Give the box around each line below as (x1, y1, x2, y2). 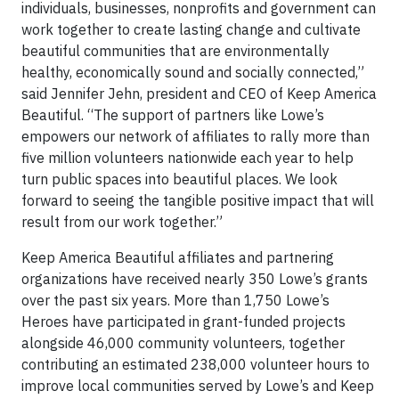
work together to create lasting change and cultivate (21, 20, 361, 38)
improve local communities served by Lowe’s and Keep (21, 377, 374, 395)
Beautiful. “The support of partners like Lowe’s (21, 106, 324, 124)
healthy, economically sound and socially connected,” (21, 63, 364, 81)
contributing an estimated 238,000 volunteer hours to (21, 355, 370, 373)
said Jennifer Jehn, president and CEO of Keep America (21, 85, 377, 102)
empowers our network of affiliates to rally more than (21, 127, 370, 145)
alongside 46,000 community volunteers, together (21, 334, 345, 352)
